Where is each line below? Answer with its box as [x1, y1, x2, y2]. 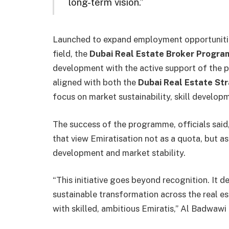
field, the [53, 49, 89, 59]
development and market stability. [53, 147, 186, 158]
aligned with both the [53, 77, 138, 88]
